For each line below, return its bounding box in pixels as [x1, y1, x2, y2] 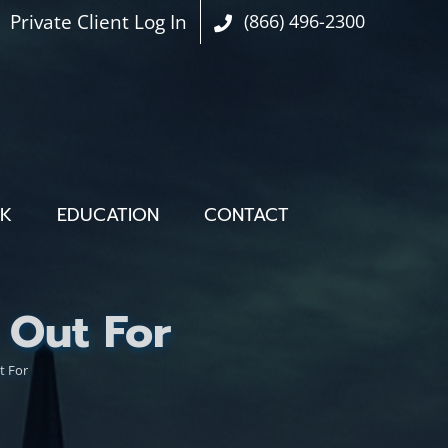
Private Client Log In [10, 8, 187, 35]
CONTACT [203, 200, 289, 229]
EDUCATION [56, 200, 159, 229]
